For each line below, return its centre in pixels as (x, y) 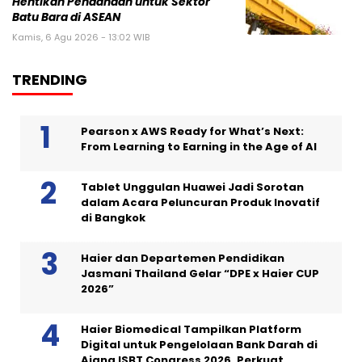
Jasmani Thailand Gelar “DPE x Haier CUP (200, 273)
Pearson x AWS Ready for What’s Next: (192, 131)
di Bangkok (113, 217)
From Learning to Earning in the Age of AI (199, 146)
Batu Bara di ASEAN (66, 17)
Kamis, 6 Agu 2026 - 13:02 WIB (81, 37)
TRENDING (50, 79)
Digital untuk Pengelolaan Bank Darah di (199, 344)
